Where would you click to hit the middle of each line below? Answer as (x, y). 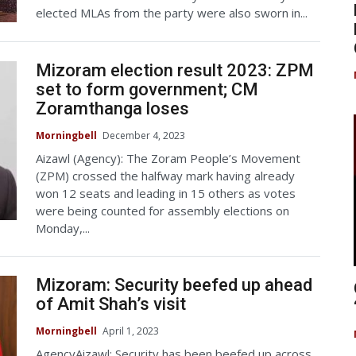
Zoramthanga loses (112, 108)
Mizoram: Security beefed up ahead (174, 285)
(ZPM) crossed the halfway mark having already (165, 176)
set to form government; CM (147, 89)
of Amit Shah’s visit (111, 304)
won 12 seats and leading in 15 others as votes (166, 193)
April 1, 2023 (131, 331)
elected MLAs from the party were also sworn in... (172, 12)
